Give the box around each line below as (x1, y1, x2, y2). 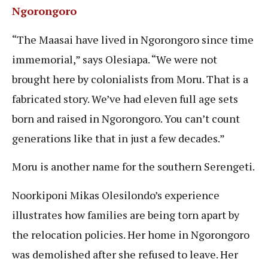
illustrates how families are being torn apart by (12, 207, 239, 222)
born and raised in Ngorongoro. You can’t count (12, 111, 240, 126)
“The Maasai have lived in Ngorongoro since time (12, 32, 254, 47)
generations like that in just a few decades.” (12, 130, 225, 145)
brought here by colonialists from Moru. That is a (12, 71, 248, 86)
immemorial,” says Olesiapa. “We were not (12, 51, 217, 66)
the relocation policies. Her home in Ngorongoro (12, 227, 249, 242)
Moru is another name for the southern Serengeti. (12, 159, 255, 174)
